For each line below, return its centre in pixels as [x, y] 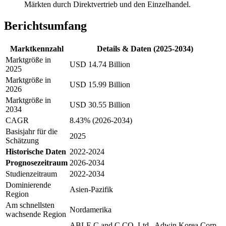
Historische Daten [36, 151]
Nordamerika [91, 209]
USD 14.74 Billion [100, 64]
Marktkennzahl [37, 48]
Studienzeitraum [31, 174]
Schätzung [22, 140]
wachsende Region [36, 214]
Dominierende [28, 185]
